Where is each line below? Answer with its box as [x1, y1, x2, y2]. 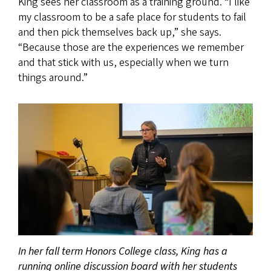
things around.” [18, 70, 88, 85]
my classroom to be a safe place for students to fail [18, 9, 246, 25]
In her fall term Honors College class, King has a [18, 243, 227, 259]
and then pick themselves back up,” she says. [18, 24, 221, 40]
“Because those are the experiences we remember [18, 39, 244, 55]
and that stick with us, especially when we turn [18, 54, 229, 70]
